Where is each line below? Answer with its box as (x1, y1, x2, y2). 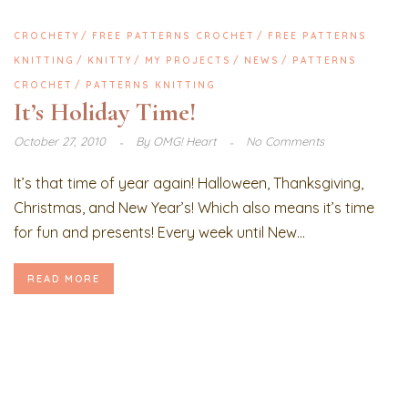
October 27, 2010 (14, 134, 109, 149)
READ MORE (27, 272, 100, 286)
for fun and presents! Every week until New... (14, 223, 305, 242)
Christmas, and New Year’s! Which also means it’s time (14, 199, 374, 218)
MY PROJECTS (145, 55, 231, 67)
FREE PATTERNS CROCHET (92, 30, 255, 43)
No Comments (246, 134, 324, 149)
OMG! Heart (149, 134, 219, 149)
